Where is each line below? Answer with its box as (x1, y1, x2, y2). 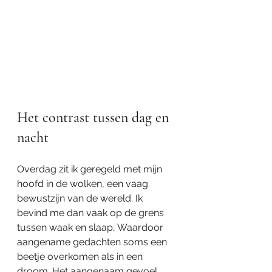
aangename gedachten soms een (17, 236, 169, 248)
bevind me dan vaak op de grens (17, 207, 166, 219)
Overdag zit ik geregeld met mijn (17, 163, 165, 175)
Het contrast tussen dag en (17, 109, 172, 126)
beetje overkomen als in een (17, 251, 145, 262)
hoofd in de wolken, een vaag (17, 178, 151, 189)
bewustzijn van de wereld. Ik (17, 192, 145, 204)
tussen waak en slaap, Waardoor (17, 222, 166, 233)
